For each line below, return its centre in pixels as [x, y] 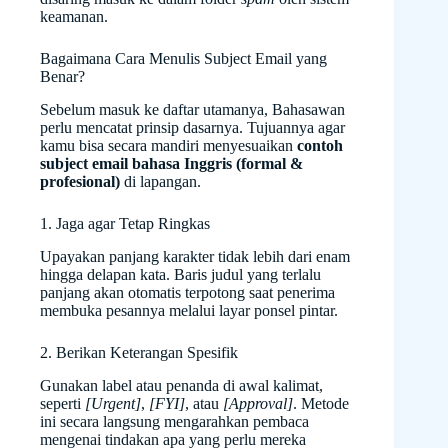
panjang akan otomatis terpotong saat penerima [187, 293]
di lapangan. [160, 182]
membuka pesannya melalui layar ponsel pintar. [189, 311]
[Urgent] [113, 403]
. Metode [321, 403]
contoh [320, 146]
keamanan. [74, 17]
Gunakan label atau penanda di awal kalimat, [181, 385]
